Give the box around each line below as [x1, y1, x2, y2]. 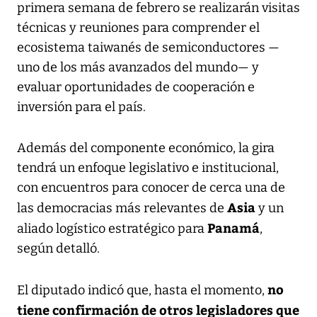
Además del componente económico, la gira [17, 139, 275, 156]
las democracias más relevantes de [17, 200, 227, 216]
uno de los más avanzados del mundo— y [17, 59, 259, 75]
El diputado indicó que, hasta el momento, [17, 282, 267, 298]
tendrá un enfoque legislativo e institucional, [17, 159, 279, 175]
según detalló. [17, 240, 100, 256]
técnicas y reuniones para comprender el [17, 19, 260, 35]
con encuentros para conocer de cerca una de [17, 179, 285, 195]
